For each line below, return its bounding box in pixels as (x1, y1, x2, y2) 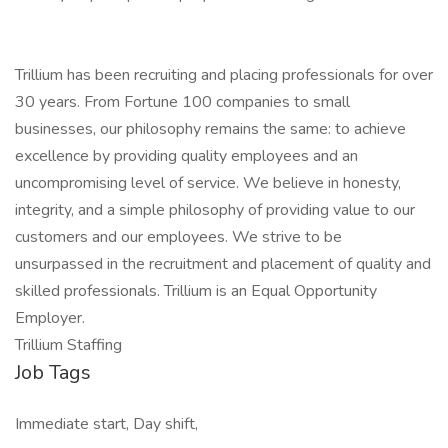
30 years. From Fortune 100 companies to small (15, 91, 350, 113)
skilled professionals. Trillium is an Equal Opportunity (15, 280, 377, 302)
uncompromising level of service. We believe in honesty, (15, 172, 401, 194)
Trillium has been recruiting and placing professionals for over (15, 64, 433, 86)
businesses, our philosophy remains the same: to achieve (15, 118, 406, 140)
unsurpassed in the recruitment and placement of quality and (15, 253, 431, 275)
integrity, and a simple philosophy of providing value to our (15, 199, 415, 221)
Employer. (15, 307, 85, 329)
